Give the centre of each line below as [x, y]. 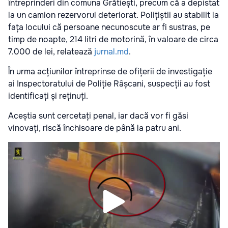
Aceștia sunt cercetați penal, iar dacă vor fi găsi [98, 116]
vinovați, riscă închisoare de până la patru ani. [95, 128]
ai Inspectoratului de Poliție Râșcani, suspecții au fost [109, 83]
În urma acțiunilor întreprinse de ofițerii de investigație [110, 71]
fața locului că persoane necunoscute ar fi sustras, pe [109, 27]
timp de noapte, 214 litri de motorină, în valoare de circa [113, 39]
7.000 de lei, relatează [51, 51]
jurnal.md [111, 51]
